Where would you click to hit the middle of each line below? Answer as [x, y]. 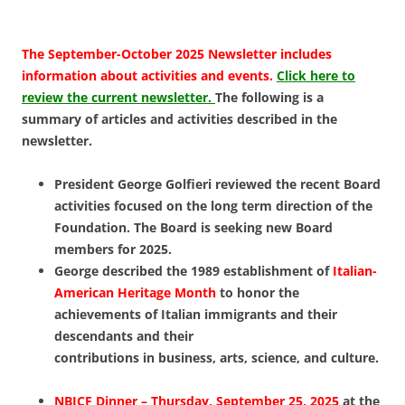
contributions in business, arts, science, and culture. [217, 358]
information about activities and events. [149, 76]
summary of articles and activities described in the [179, 119]
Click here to [316, 76]
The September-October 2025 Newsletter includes [177, 54]
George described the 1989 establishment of [193, 271]
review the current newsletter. [118, 98]
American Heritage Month [135, 293]
